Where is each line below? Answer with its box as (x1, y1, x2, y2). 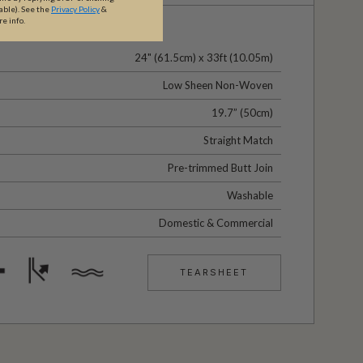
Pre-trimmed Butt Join (167, 160, 273, 174)
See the (21, 4, 51, 15)
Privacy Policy (51, 4, 100, 15)
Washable (226, 188, 273, 202)
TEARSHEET (180, 266, 249, 278)
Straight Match (203, 133, 273, 147)
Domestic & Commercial (158, 216, 273, 229)
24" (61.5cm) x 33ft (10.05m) (134, 50, 273, 64)
